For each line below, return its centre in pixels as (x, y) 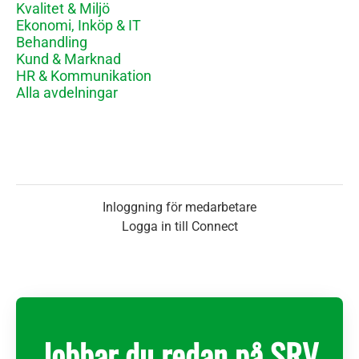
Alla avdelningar (67, 93)
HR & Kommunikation (84, 76)
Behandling (52, 42)
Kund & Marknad (69, 59)
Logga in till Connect (179, 226)
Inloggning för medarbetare (179, 207)
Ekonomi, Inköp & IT (79, 25)
